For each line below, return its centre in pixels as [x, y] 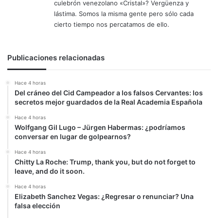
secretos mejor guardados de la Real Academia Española [109, 102]
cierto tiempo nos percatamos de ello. [112, 24]
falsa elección [37, 205]
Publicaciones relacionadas [56, 57]
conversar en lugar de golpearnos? [73, 136]
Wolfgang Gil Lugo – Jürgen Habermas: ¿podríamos [100, 127]
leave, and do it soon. [50, 171]
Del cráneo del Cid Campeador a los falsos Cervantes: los [109, 92]
